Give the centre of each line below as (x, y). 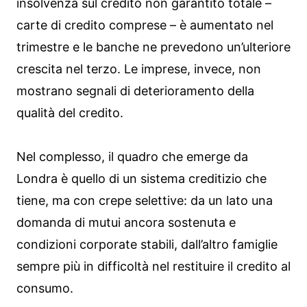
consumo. (45, 288)
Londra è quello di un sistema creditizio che (142, 179)
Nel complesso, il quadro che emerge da (132, 157)
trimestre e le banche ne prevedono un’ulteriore (153, 47)
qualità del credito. (70, 113)
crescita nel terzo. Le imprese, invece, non (139, 69)
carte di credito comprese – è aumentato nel (145, 25)
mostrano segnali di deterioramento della (135, 91)
